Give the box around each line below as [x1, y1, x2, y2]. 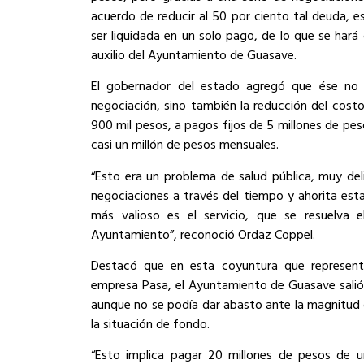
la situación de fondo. [91, 313, 210, 333]
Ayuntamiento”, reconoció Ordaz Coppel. [91, 223, 315, 244]
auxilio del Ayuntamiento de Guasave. [91, 44, 297, 64]
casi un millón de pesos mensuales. [91, 134, 279, 154]
